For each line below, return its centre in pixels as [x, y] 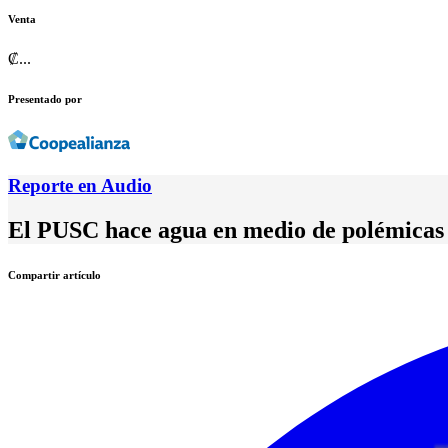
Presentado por [45, 99]
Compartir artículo [54, 274]
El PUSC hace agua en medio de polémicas [226, 230]
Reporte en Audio [80, 186]
